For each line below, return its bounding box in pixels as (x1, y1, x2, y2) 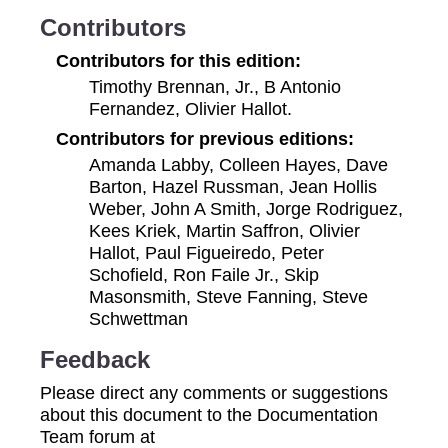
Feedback (40, 345, 150, 373)
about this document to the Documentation (40, 403, 378, 425)
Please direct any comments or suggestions (40, 381, 388, 403)
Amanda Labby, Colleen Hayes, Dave (89, 153, 389, 175)
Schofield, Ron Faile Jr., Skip (89, 263, 320, 285)
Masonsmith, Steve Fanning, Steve (89, 285, 369, 307)
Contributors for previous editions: (55, 127, 354, 149)
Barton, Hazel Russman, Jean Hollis (89, 175, 378, 197)
